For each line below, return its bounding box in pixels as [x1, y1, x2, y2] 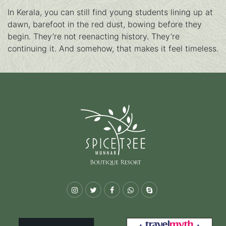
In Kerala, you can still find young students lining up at [8, 7, 213, 18]
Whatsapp [133, 185, 167, 194]
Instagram [77, 185, 110, 194]
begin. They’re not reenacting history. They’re [8, 31, 180, 42]
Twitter [96, 185, 119, 194]
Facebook [113, 185, 147, 194]
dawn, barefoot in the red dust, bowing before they [8, 19, 202, 30]
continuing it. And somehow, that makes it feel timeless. [8, 43, 218, 54]
